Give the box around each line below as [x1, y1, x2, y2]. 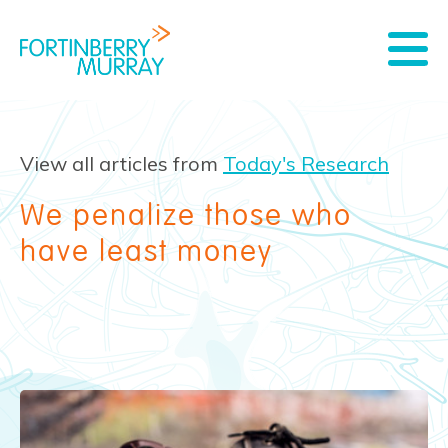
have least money [20, 233, 273, 271]
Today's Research [223, 151, 389, 177]
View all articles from [20, 151, 218, 177]
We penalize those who [20, 197, 352, 235]
